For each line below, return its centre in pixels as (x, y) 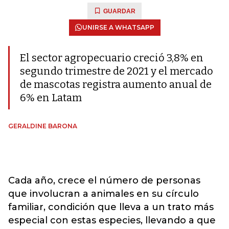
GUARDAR (119, 11)
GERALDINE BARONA (43, 126)
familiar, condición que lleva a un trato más (111, 207)
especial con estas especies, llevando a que (112, 220)
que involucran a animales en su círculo (104, 194)
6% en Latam (51, 98)
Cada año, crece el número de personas (104, 180)
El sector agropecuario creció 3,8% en (112, 58)
